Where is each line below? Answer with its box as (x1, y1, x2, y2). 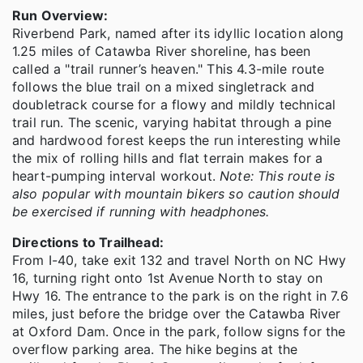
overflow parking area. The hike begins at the (12, 340, 298, 357)
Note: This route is (220, 167, 335, 184)
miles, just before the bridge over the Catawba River (12, 305, 341, 322)
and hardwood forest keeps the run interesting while (12, 131, 341, 148)
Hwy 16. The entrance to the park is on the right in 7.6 (12, 287, 348, 304)
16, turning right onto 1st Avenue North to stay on (12, 269, 323, 286)
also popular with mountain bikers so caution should (12, 185, 340, 202)
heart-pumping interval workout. (12, 167, 220, 184)
